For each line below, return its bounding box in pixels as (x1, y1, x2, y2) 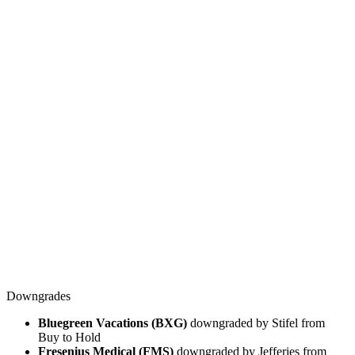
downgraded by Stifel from (187, 315, 325, 330)
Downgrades (6, 288, 71, 303)
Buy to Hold (38, 330, 101, 344)
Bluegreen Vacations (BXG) (38, 315, 187, 330)
